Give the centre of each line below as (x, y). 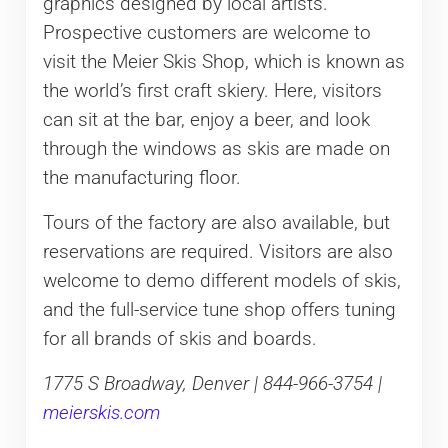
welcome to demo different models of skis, (221, 280)
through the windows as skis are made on (216, 148)
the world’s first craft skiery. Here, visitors (212, 90)
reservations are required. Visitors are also (217, 251)
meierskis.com (101, 412)
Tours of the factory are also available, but (216, 222)
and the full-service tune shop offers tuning (219, 309)
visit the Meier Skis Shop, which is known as (223, 61)
